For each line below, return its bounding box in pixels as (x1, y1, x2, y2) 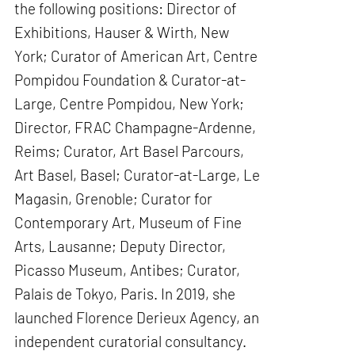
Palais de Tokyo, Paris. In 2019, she (14, 284, 236, 303)
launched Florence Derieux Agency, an (14, 307, 260, 326)
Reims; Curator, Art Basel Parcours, (14, 141, 245, 160)
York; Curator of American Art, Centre (14, 46, 258, 65)
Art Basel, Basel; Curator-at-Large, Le (14, 165, 261, 184)
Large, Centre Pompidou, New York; (14, 94, 245, 113)
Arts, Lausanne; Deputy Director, (14, 236, 227, 255)
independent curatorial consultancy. (14, 331, 247, 350)
